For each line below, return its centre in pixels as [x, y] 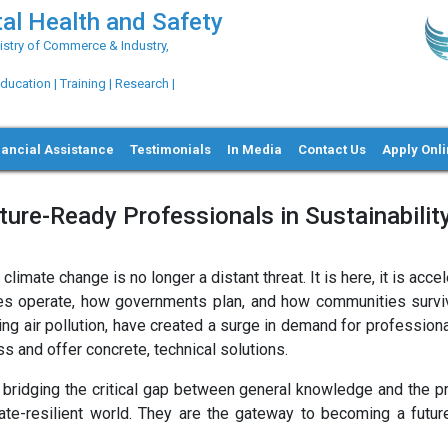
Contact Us [332, 149]
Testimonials [171, 149]
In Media [255, 149]
